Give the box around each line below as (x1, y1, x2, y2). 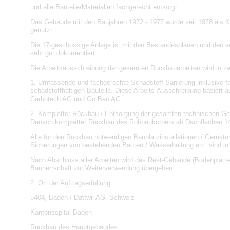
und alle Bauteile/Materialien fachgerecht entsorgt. (30, 3, 179, 11)
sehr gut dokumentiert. (30, 49, 97, 57)
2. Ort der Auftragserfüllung (30, 179, 110, 187)
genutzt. (30, 26, 54, 34)
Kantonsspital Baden (30, 208, 92, 217)
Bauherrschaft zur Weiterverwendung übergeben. (30, 164, 175, 172)
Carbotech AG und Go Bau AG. (30, 95, 123, 103)
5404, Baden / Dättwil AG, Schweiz (30, 194, 135, 202)
